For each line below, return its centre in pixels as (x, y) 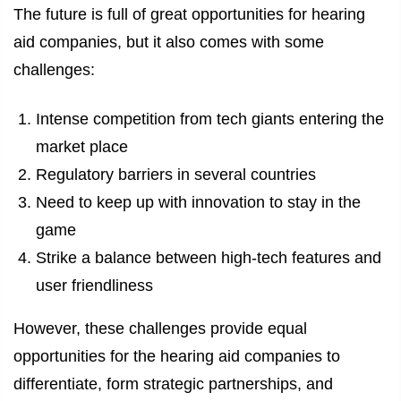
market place (82, 146)
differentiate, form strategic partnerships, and (173, 384)
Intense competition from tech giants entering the (210, 119)
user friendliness (94, 285)
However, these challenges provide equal (160, 329)
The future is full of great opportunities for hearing (189, 15)
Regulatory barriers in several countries (176, 174)
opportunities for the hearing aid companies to (177, 357)
